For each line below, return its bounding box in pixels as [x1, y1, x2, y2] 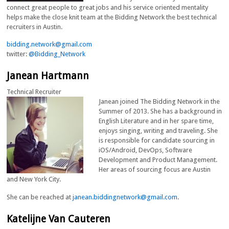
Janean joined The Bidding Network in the [99, 98, 220, 106]
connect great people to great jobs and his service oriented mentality [7, 3, 209, 11]
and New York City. [7, 175, 61, 184]
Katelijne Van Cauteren [7, 213, 111, 225]
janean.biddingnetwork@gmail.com [73, 193, 178, 201]
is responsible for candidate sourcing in [99, 136, 215, 145]
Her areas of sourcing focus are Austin [99, 166, 211, 174]
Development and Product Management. [99, 156, 218, 164]
